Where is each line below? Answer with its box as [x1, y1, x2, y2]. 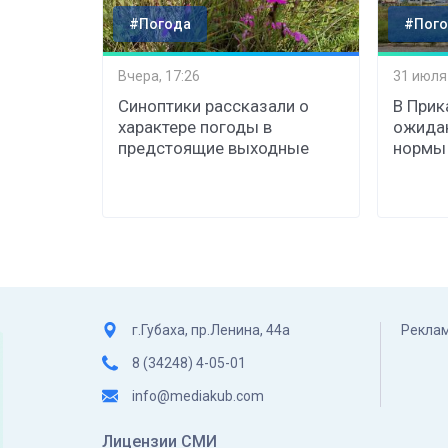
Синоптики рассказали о [118, 95, 309, 116]
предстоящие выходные [118, 137, 309, 158]
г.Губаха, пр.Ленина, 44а [132, 321, 290, 338]
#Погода [129, 15, 191, 32]
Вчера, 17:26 [118, 68, 200, 85]
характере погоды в [118, 116, 272, 137]
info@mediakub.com [132, 387, 264, 404]
